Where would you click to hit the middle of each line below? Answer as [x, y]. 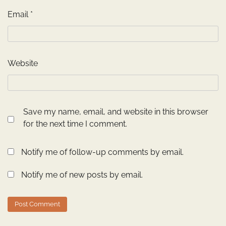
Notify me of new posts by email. [82, 175]
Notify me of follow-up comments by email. [102, 152]
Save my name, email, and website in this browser [116, 112]
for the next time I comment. [75, 124]
